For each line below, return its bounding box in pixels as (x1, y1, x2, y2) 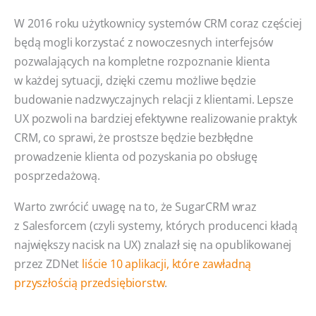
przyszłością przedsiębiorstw (14, 274, 165, 291)
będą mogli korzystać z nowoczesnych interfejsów (14, 34, 274, 51)
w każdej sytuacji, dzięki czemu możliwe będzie (14, 72, 256, 89)
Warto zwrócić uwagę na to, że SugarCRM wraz (14, 197, 257, 214)
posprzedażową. (14, 167, 100, 184)
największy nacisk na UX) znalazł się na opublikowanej (14, 236, 292, 253)
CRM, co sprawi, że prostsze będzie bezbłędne (14, 129, 253, 146)
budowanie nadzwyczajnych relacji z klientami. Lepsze (14, 91, 293, 108)
